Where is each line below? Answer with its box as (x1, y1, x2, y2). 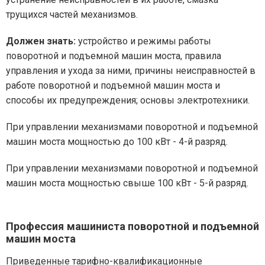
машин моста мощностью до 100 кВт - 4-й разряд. (6, 136, 228, 148)
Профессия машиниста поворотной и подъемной (6, 220, 259, 233)
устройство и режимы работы (76, 35, 211, 47)
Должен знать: (6, 35, 76, 47)
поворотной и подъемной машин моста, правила (6, 50, 221, 62)
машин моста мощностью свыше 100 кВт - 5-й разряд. (6, 177, 248, 189)
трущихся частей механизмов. (6, 9, 138, 21)
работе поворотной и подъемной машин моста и (6, 80, 220, 92)
